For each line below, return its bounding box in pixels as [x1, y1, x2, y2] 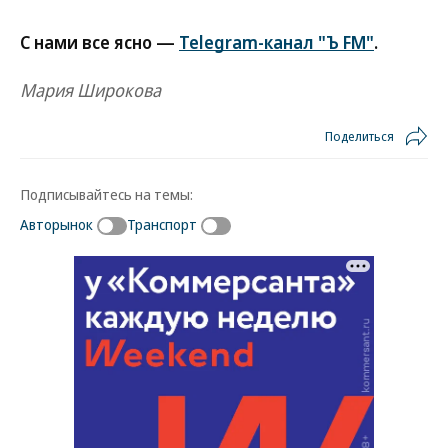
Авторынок [20, 214, 93, 234]
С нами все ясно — [20, 30, 179, 54]
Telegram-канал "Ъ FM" [179, 30, 374, 54]
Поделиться [325, 127, 394, 145]
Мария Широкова [20, 78, 161, 102]
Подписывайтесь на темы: [20, 184, 193, 204]
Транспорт [127, 214, 197, 234]
